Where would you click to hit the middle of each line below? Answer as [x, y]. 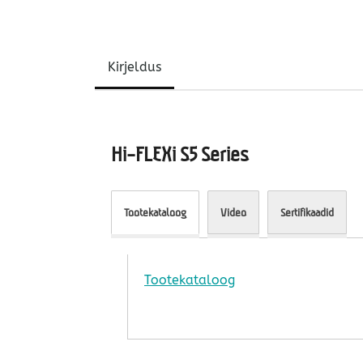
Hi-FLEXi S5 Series [180, 155]
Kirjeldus [135, 67]
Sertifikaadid [307, 213]
